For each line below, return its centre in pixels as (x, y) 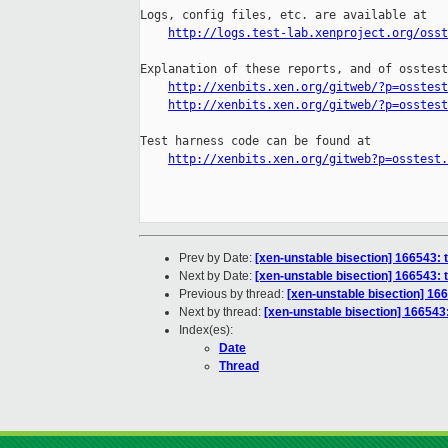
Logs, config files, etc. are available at (283, 15)
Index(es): (206, 330)
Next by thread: (221, 312)
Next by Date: (217, 276)
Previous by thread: (233, 294)
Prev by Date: (217, 258)
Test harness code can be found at (255, 141)
